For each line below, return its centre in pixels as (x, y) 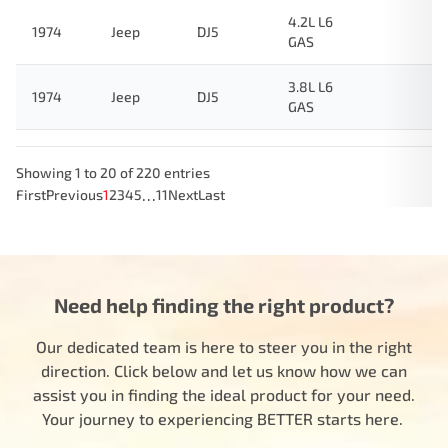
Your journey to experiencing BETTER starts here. (224, 418)
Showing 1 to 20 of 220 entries (113, 172)
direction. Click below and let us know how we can (224, 370)
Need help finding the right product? (224, 305)
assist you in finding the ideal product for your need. (224, 394)
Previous (74, 194)
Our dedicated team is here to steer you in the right (224, 346)
